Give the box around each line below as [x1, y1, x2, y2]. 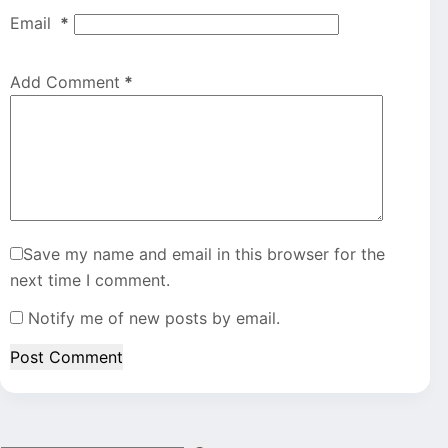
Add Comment [10, 71, 120, 92]
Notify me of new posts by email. [28, 308, 280, 329]
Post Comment [10, 347, 123, 368]
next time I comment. [10, 269, 170, 290]
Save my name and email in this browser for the [23, 243, 385, 264]
